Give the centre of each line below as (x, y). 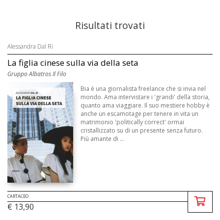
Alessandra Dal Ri (30, 46)
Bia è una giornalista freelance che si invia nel (143, 89)
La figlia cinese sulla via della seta (73, 63)
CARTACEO (18, 196)
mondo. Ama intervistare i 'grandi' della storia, (145, 97)
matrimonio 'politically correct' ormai (133, 122)
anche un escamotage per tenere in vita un (140, 114)
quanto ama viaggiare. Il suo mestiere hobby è (145, 105)
